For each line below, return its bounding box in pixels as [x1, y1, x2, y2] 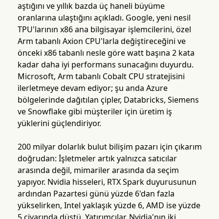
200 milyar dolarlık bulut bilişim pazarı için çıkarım [17, 141, 202, 153]
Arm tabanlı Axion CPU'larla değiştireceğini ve [17, 36, 186, 47]
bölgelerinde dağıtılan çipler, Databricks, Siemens [17, 94, 199, 106]
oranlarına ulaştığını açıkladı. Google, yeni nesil [17, 12, 191, 23]
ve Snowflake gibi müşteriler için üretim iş [17, 106, 172, 117]
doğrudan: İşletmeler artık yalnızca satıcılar [17, 153, 177, 164]
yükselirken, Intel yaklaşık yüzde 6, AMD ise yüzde [17, 200, 200, 211]
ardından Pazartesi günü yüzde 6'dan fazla [17, 188, 175, 199]
